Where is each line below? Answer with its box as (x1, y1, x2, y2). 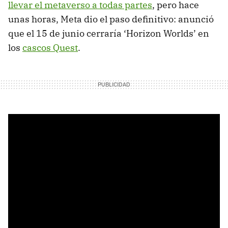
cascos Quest (22, 42, 78, 54)
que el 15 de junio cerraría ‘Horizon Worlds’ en (8, 27, 209, 40)
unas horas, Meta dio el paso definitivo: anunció (8, 13, 214, 25)
